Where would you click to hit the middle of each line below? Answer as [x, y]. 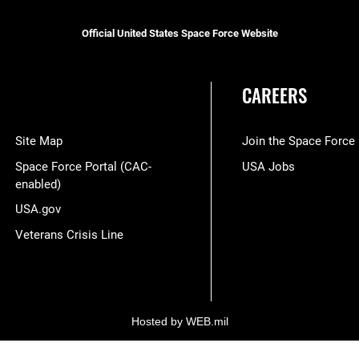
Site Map [38, 141]
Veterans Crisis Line [69, 234]
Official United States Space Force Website [179, 33]
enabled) [38, 184]
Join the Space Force [299, 141]
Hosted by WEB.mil [179, 322]
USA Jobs [269, 166]
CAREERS [275, 95]
